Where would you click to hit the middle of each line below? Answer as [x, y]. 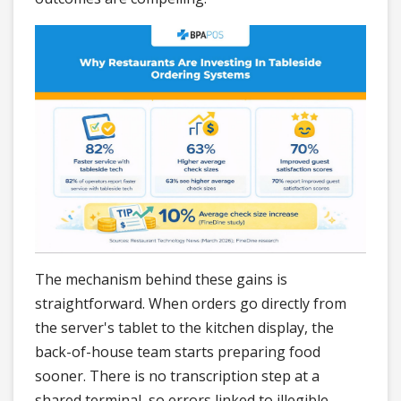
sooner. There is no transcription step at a [177, 376]
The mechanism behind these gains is [161, 280]
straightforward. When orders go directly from [191, 304]
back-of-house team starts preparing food [178, 352]
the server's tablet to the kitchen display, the [184, 328]
